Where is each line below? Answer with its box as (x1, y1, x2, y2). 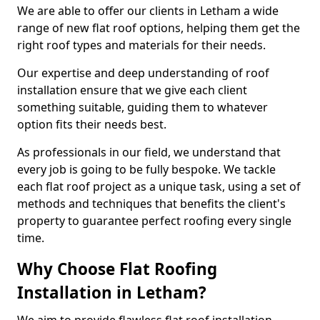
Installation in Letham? (17, 281, 206, 304)
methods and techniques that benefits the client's (17, 196, 286, 211)
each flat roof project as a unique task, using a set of (17, 179, 301, 194)
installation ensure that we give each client (17, 82, 247, 98)
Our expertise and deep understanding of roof (17, 65, 269, 81)
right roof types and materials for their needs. (17, 37, 266, 53)
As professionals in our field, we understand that (17, 144, 281, 160)
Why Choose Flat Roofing (17, 258, 217, 280)
